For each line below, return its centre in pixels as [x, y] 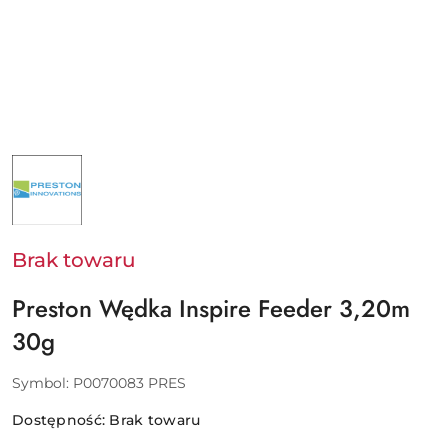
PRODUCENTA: [64, 174]
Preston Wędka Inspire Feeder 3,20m [211, 308]
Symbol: [42, 382]
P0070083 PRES [129, 382]
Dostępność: [61, 419]
